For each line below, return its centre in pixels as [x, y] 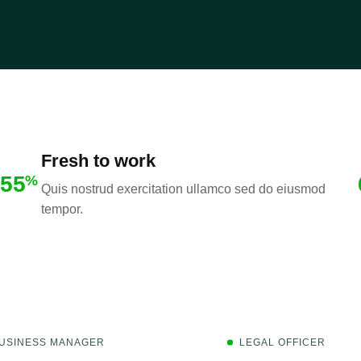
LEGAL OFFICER [282, 342]
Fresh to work [98, 161]
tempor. [62, 209]
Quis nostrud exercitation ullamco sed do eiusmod [183, 189]
